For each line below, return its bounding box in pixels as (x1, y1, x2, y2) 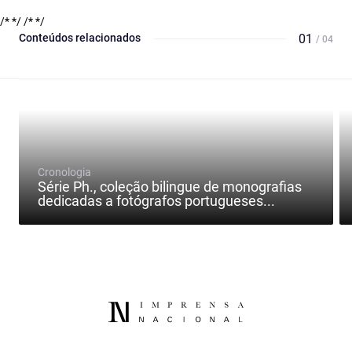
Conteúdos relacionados (19, 31, 141, 45)
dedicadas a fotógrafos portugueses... (38, 192, 275, 210)
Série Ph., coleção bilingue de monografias (38, 178, 302, 196)
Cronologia (38, 166, 91, 179)
